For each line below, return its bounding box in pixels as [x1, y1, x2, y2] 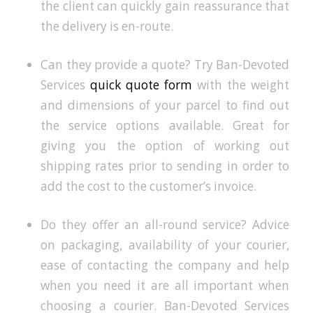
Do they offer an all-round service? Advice [40, 216, 290, 233]
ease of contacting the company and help [40, 256, 290, 273]
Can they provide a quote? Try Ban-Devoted [40, 56, 290, 73]
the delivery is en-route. [40, 17, 173, 34]
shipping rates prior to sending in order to [40, 157, 290, 174]
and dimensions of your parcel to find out [40, 96, 290, 113]
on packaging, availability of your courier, [40, 236, 290, 253]
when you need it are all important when [40, 277, 290, 293]
